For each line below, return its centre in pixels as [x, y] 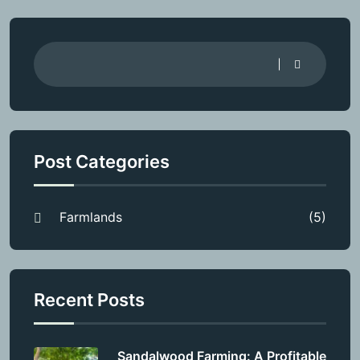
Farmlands [91, 217]
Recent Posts [89, 299]
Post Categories [102, 161]
